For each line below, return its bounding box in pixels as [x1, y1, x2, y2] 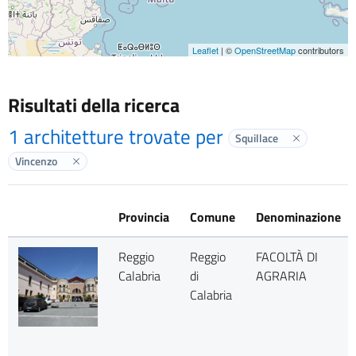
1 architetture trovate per [8, 122, 228, 152]
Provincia [118, 207, 169, 226]
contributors [296, 44, 344, 56]
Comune [189, 207, 235, 226]
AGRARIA [255, 266, 307, 285]
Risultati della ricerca [8, 91, 180, 119]
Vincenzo [15, 153, 57, 169]
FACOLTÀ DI [255, 247, 318, 266]
